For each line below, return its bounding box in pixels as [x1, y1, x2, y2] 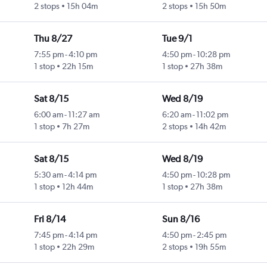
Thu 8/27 [33, 33, 72, 45]
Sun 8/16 [162, 213, 200, 225]
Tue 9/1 [162, 33, 193, 45]
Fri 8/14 [33, 213, 66, 225]
